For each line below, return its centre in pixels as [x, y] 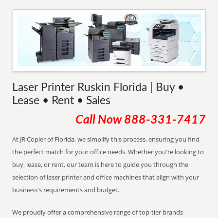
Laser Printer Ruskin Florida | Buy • [98, 88]
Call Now [100, 120]
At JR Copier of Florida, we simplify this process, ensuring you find [106, 139]
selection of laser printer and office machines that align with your [106, 177]
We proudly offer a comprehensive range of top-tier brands [98, 212]
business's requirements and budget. [66, 190]
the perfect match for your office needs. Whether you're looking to [108, 152]
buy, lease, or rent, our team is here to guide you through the [100, 164]
